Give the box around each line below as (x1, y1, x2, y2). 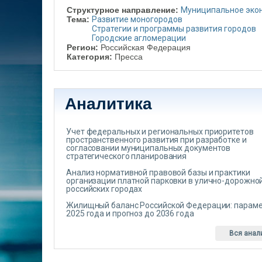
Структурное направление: (67, 5, 181, 15)
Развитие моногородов (92, 15, 182, 24)
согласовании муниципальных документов (66, 143, 231, 153)
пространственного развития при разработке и (66, 135, 247, 144)
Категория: (67, 52, 115, 61)
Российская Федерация (101, 43, 191, 52)
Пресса (115, 52, 143, 61)
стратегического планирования (66, 151, 187, 161)
